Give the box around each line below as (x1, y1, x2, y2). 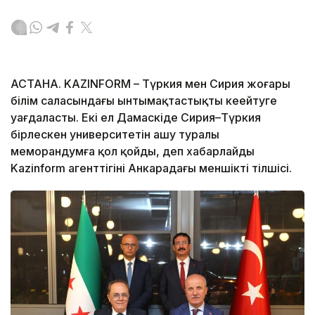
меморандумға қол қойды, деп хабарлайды (11, 144, 255, 159)
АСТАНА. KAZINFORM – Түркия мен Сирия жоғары (11, 77, 290, 91)
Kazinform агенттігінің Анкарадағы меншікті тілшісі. (11, 161, 292, 176)
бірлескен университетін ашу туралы (11, 127, 219, 142)
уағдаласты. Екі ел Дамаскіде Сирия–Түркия (11, 110, 261, 125)
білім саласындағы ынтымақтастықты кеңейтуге (11, 94, 277, 108)
